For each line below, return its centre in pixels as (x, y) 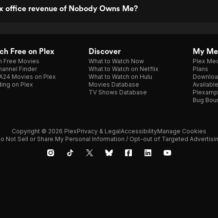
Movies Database (114, 84)
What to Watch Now (116, 61)
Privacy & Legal (99, 131)
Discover (105, 51)
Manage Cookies (182, 131)
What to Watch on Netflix (124, 69)
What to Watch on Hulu (120, 77)
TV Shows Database (118, 92)
